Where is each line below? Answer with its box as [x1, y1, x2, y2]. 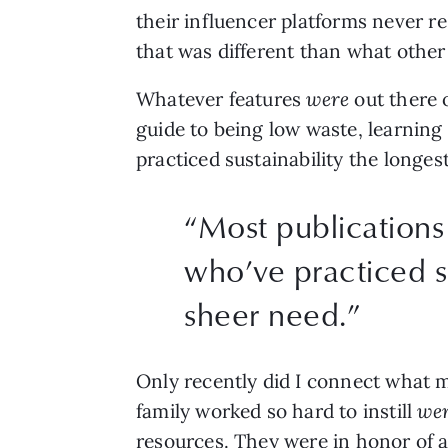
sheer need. [184, 291, 347, 337]
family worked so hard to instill [136, 399, 418, 424]
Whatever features [136, 87, 307, 112]
